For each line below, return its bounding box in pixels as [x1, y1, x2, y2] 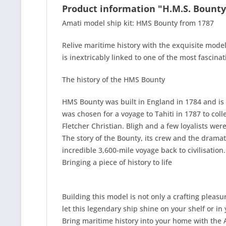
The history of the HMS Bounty [62, 75, 165, 84]
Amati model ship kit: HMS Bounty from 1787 [62, 18, 214, 28]
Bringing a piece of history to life [62, 157, 172, 167]
